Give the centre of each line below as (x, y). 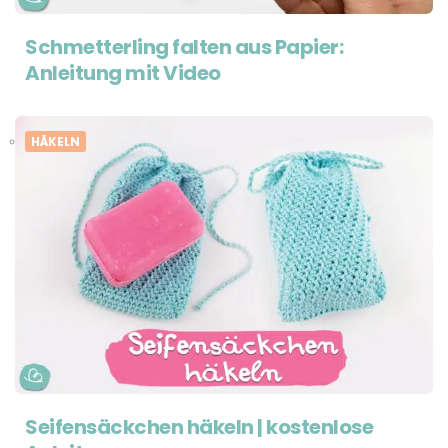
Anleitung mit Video (123, 72)
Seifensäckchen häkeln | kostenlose (199, 427)
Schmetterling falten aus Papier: (184, 46)
